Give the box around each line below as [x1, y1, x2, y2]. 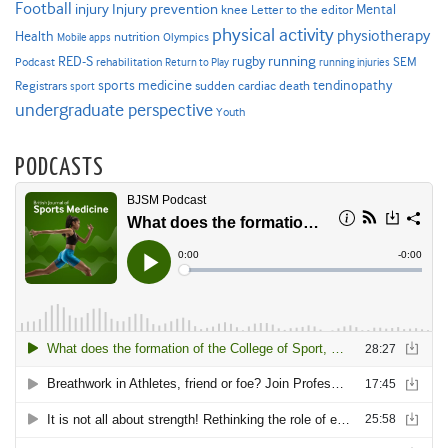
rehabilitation [96, 56, 162, 70]
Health [15, 28, 54, 45]
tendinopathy [313, 78, 392, 94]
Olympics [163, 31, 209, 45]
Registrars [15, 78, 67, 94]
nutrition [114, 29, 160, 45]
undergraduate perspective [15, 100, 213, 121]
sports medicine [98, 77, 192, 94]
